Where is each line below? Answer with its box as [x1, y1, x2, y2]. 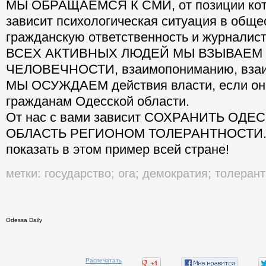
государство [45, 167, 111, 180]
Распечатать [85, 257, 122, 264]
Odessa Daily [6, 217, 42, 224]
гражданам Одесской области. [6, 94, 189, 109]
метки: [6, 167, 41, 180]
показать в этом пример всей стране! [6, 142, 229, 157]
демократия [142, 167, 208, 180]
